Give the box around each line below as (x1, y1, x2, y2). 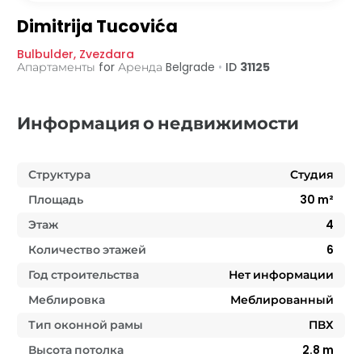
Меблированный (230, 292, 334, 309)
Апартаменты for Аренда (17, 59, 166, 76)
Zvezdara (79, 46, 134, 63)
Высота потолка (28, 342, 124, 359)
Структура (28, 166, 90, 183)
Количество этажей (28, 242, 146, 259)
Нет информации (229, 267, 334, 284)
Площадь (28, 192, 83, 208)
